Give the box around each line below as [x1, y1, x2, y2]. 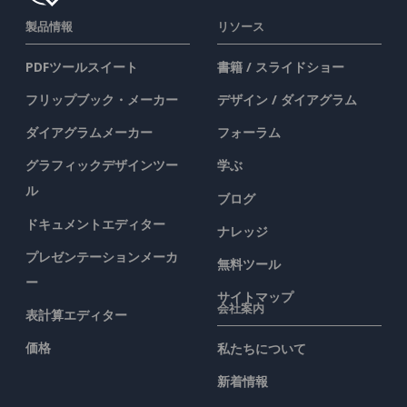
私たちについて [217, 339, 306, 357]
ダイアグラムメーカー [25, 124, 153, 142]
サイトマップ [217, 288, 293, 306]
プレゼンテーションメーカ [25, 247, 178, 265]
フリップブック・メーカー [25, 90, 178, 108]
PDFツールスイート [25, 57, 138, 75]
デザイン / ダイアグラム [217, 90, 357, 108]
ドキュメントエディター [25, 214, 165, 233]
